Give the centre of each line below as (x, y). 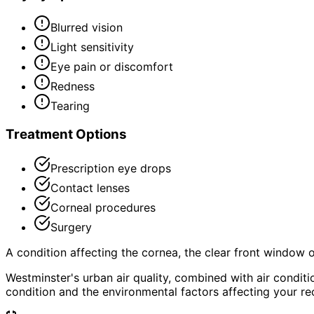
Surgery (71, 227)
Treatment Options (66, 134)
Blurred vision (87, 28)
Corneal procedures (103, 207)
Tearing (70, 106)
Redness (73, 87)
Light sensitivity (92, 47)
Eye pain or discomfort (112, 67)
